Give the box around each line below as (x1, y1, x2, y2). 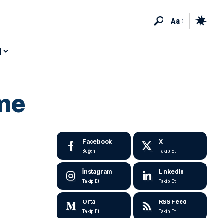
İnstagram (82, 168, 112, 175)
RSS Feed (158, 198, 187, 205)
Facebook (82, 138, 112, 145)
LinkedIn (158, 168, 184, 175)
